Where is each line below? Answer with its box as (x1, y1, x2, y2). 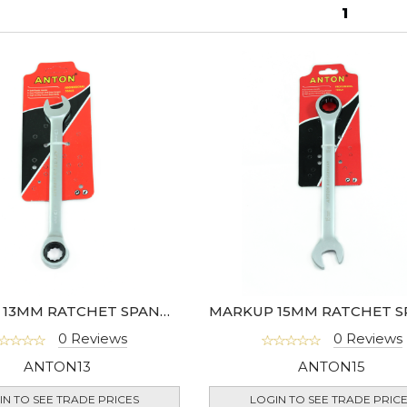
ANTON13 (23, 358, 91, 376)
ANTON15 (298, 358, 366, 376)
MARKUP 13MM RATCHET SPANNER (159, 303, 170, 321)
